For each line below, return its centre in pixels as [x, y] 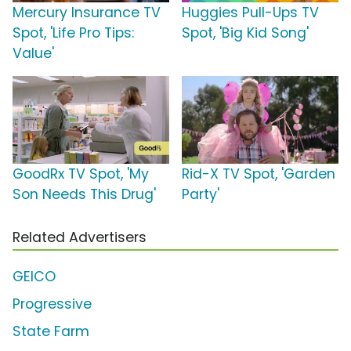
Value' [33, 54]
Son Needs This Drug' [84, 195]
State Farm [51, 332]
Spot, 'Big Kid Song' [245, 33]
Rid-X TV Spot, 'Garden [259, 174]
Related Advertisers [80, 238]
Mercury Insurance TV [87, 13]
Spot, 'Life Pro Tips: [73, 33]
